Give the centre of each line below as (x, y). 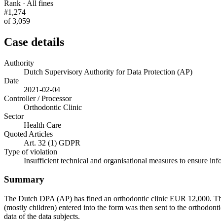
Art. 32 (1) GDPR (52, 143)
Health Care (42, 125)
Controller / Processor (38, 98)
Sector (14, 116)
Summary (24, 180)
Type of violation (31, 151)
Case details (34, 42)
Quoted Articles (28, 134)
